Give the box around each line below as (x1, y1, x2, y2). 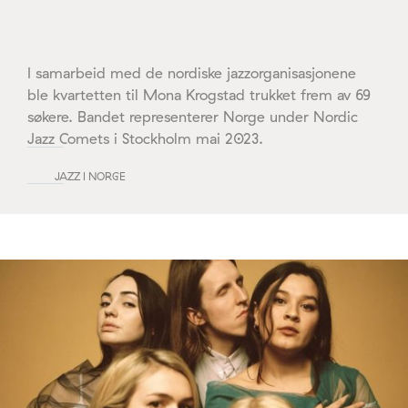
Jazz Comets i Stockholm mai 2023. (27, 128, 263, 148)
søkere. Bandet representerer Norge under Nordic (27, 107, 358, 126)
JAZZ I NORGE (55, 168, 126, 183)
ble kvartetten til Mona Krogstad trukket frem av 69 (27, 85, 371, 104)
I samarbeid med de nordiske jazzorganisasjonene (27, 63, 356, 82)
